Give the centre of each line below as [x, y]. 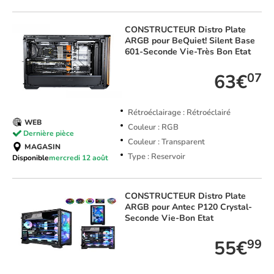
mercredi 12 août [79, 158]
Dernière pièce [49, 133]
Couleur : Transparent [166, 142]
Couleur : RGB [153, 128]
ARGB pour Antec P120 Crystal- [188, 207]
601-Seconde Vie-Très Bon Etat [187, 52]
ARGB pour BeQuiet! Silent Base [190, 41]
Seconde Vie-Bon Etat [169, 218]
